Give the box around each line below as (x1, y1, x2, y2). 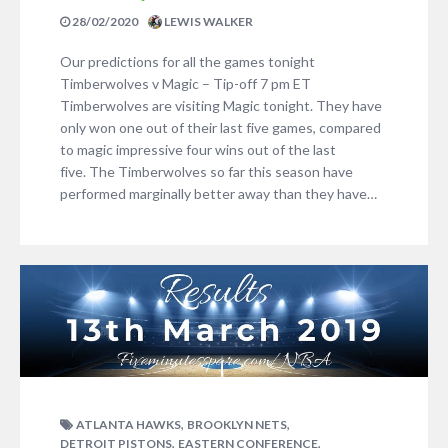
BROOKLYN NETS (187, 417, 287, 433)
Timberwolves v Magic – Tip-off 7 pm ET (60, 75, 311, 92)
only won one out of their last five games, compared (60, 119, 381, 136)
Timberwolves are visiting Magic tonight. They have (60, 97, 382, 114)
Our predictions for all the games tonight (60, 53, 315, 70)
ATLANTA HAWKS (76, 417, 181, 433)
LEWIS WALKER (162, 14, 253, 29)
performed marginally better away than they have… (60, 185, 377, 202)
